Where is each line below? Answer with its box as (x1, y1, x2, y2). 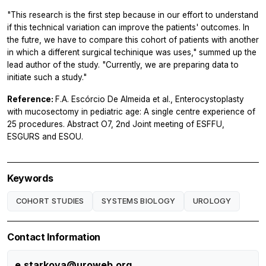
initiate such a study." (7, 72, 87, 82)
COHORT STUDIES (15, 196, 84, 205)
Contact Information (7, 231, 100, 243)
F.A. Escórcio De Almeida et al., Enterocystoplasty (55, 94, 244, 104)
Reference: (7, 94, 55, 104)
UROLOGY (192, 196, 232, 205)
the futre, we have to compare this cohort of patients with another (7, 34, 259, 45)
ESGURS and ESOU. (7, 131, 83, 141)
